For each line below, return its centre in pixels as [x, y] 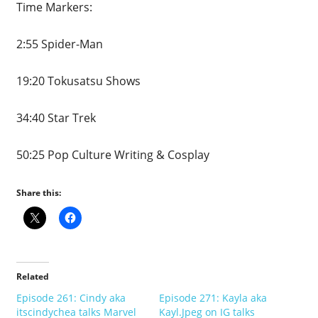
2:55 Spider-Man [59, 44]
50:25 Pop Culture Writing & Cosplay [113, 154]
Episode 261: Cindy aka [71, 297]
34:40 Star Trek [56, 117]
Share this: [38, 192]
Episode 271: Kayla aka [213, 297]
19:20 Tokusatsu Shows [78, 81]
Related [32, 276]
